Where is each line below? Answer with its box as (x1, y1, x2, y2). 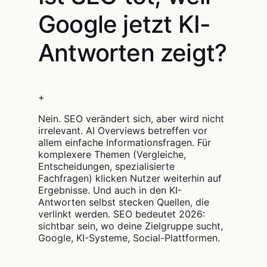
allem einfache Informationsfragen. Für (38, 136, 211, 148)
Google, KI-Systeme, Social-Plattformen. (38, 232, 220, 244)
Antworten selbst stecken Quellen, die (38, 196, 209, 208)
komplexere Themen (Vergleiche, (38, 148, 186, 160)
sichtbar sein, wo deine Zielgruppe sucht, (38, 220, 223, 232)
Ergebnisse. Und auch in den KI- (38, 184, 182, 196)
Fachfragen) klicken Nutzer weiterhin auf (38, 172, 222, 184)
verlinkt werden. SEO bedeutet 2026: (38, 208, 205, 220)
